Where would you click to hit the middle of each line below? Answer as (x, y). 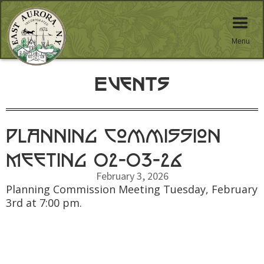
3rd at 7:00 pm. (44, 203)
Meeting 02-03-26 (94, 159)
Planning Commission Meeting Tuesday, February (132, 189)
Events (132, 83)
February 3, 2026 (132, 176)
